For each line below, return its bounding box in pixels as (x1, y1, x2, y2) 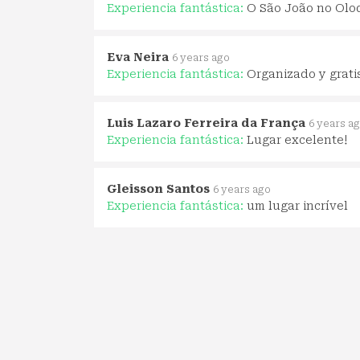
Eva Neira (107, 50, 169, 63)
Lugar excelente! (247, 133, 347, 146)
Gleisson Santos (107, 182, 210, 195)
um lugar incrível (247, 198, 348, 212)
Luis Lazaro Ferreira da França (107, 116, 305, 129)
